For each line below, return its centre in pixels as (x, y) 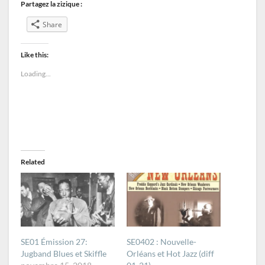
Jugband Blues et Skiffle (64, 253)
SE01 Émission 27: (54, 241)
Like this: (35, 55)
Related (33, 162)
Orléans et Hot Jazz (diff (170, 253)
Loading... (36, 74)
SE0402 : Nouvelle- (161, 241)
